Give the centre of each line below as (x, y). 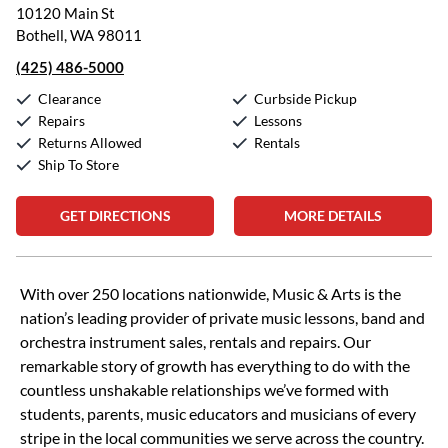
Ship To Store (78, 164)
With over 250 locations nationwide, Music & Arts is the (210, 293)
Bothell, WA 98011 (79, 35)
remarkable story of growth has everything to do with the (215, 365)
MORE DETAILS (333, 215)
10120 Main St (65, 13)
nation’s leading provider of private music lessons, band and (222, 317)
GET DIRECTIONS (115, 215)
